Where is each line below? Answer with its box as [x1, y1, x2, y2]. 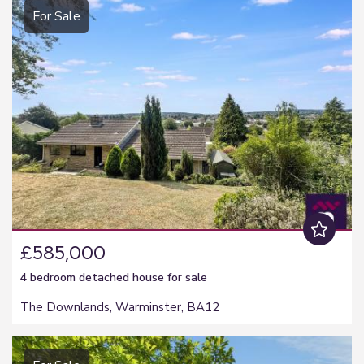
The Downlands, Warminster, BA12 [20, 298, 219, 315]
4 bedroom [20, 269, 79, 285]
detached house [79, 269, 164, 285]
